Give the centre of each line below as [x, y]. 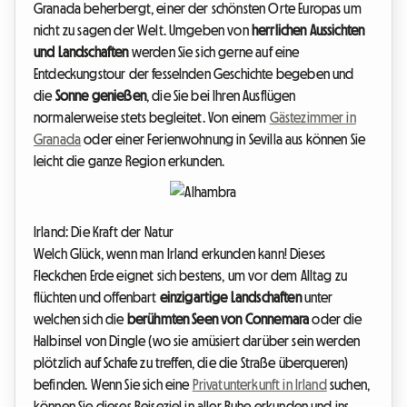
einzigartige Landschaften [230, 298]
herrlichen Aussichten [308, 30]
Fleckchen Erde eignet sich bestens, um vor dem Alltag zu [190, 276]
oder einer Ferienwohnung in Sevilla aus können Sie [223, 139]
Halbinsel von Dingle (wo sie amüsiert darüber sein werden [197, 341]
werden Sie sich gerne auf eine [214, 52]
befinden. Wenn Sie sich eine [113, 385]
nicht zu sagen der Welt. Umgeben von [143, 30]
